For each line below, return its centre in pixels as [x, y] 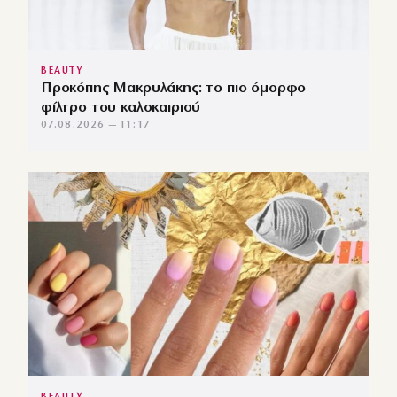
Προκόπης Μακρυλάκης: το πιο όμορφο [174, 88]
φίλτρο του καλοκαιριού [121, 107]
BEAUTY [62, 71]
